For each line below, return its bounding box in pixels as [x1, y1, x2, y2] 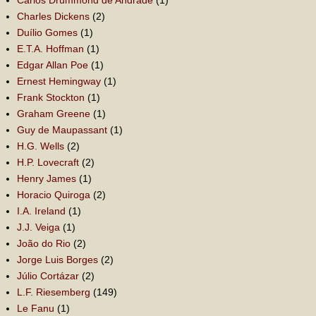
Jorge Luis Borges [16, 253, 98, 265]
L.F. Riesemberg [16, 286, 90, 298]
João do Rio [16, 237, 71, 249]
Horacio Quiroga [16, 188, 90, 200]
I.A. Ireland [16, 205, 66, 217]
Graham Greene [16, 107, 90, 119]
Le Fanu [16, 302, 54, 314]
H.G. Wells [16, 140, 64, 152]
